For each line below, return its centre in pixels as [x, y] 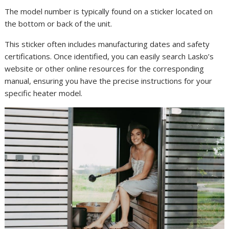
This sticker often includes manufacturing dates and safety [107, 44]
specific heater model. [44, 93]
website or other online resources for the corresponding [105, 69]
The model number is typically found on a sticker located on [109, 12]
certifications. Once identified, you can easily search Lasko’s [109, 56]
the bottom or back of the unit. [59, 24]
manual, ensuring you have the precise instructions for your [109, 81]
